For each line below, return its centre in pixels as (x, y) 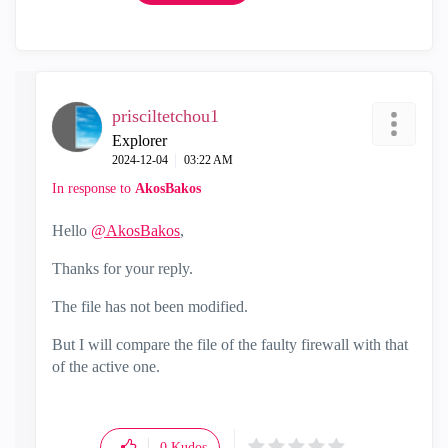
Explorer (139, 140)
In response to (93, 188)
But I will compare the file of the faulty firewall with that (230, 344)
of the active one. (108, 366)
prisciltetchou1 (165, 116)
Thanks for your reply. (124, 268)
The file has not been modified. (152, 306)
